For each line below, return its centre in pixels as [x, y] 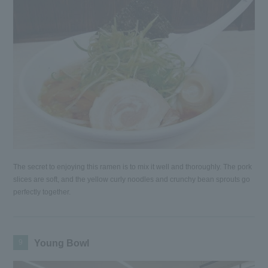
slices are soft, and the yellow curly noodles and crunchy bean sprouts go [132, 180]
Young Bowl [62, 243]
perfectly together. [42, 192]
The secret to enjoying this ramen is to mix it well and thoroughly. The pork [133, 167]
